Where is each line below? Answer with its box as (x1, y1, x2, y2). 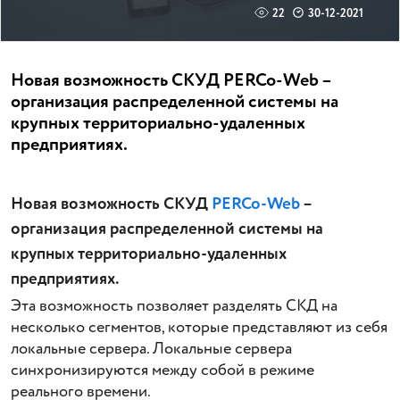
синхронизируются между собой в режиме (11, 359, 314, 383)
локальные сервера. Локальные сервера (11, 337, 292, 362)
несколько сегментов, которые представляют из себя (11, 316, 387, 340)
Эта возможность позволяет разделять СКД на (11, 295, 337, 319)
